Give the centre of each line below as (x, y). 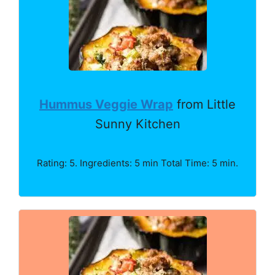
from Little (204, 104)
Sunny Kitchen (137, 124)
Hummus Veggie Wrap (106, 104)
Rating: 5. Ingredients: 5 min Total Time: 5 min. (137, 163)
